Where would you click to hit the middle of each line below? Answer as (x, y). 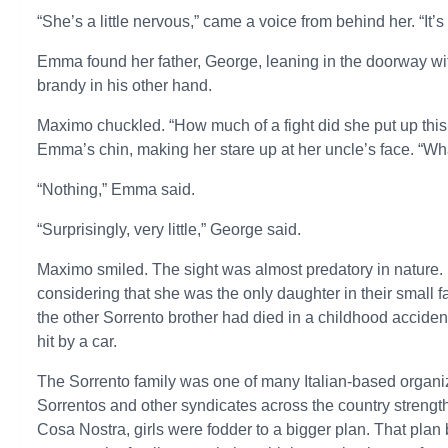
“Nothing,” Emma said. (116, 189)
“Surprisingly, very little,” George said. (169, 229)
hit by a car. (77, 341)
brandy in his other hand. (125, 85)
